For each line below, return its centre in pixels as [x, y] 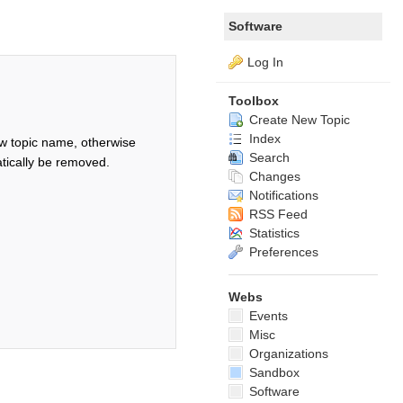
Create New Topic [298, 120]
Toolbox [254, 101]
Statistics [273, 233]
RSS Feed [277, 214]
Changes [273, 176]
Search [268, 157]
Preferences [282, 252]
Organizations [287, 354]
